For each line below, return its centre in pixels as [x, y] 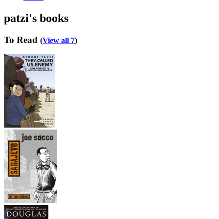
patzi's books [36, 18]
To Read [22, 40]
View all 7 [59, 40]
